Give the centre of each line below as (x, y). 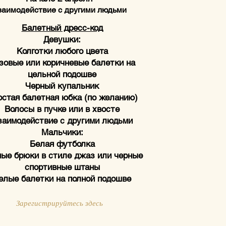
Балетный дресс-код (62, 28)
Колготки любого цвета (62, 51)
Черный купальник (62, 86)
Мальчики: (62, 132)
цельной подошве (62, 74)
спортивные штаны (62, 167)
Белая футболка (62, 144)
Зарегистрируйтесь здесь (60, 203)
